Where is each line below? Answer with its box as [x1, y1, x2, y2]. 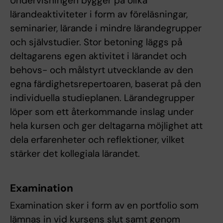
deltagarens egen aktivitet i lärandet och [10, 50, 187, 63]
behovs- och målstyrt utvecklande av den [10, 64, 193, 77]
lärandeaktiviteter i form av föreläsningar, [10, 8, 188, 21]
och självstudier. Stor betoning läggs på [10, 36, 182, 49]
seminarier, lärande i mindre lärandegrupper [10, 22, 202, 35]
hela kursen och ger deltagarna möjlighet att [10, 119, 203, 132]
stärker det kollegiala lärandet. [10, 147, 140, 160]
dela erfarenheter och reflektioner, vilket [10, 133, 184, 146]
